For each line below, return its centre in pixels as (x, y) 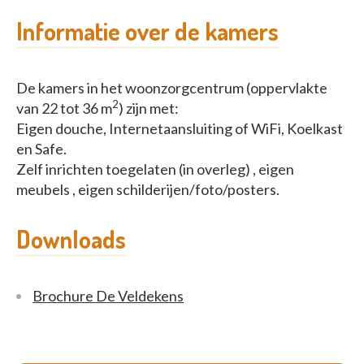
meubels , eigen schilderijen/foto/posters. (148, 189)
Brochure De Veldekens (108, 296)
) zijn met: (149, 108)
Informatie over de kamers (147, 31)
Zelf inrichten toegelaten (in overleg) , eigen (155, 169)
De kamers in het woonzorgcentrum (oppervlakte (172, 88)
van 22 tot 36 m (64, 108)
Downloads (71, 239)
